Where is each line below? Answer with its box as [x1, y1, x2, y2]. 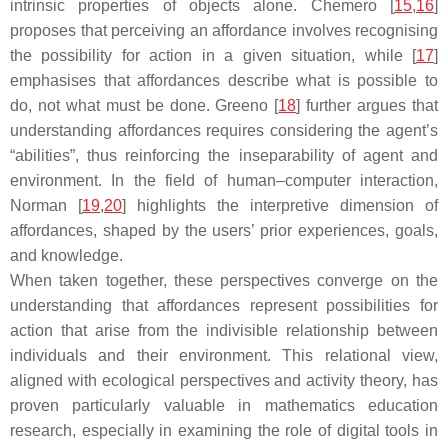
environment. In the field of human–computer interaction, [10, 172, 438, 189]
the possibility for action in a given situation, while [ [10, 47, 416, 64]
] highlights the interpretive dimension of [122, 197, 438, 214]
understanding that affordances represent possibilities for [10, 297, 438, 314]
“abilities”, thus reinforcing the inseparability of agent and [10, 147, 438, 164]
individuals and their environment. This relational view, [10, 347, 438, 364]
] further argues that [296, 97, 439, 114]
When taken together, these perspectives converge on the [10, 272, 438, 289]
